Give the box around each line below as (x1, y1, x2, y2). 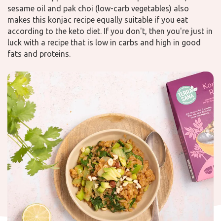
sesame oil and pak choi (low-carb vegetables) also (7, 4, 189, 13)
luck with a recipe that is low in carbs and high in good (7, 38, 201, 47)
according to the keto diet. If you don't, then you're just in (7, 27, 213, 36)
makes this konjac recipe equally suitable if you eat (7, 15, 188, 24)
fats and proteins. (7, 49, 71, 58)
